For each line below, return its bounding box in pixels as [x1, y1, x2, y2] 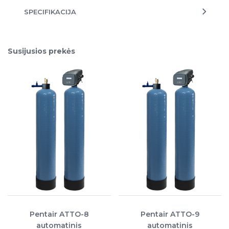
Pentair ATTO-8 [29, 209, 89, 219]
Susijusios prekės [8, 46, 75, 56]
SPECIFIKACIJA [24, 7, 76, 16]
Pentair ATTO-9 [140, 209, 199, 219]
